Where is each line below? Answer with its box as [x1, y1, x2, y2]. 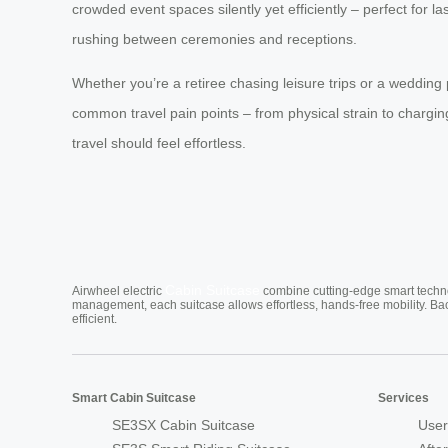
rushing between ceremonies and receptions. [72, 31, 357, 48]
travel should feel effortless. [72, 135, 246, 152]
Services [378, 391, 429, 406]
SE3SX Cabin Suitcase [112, 417, 255, 434]
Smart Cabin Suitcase [72, 391, 196, 406]
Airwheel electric [72, 284, 165, 299]
